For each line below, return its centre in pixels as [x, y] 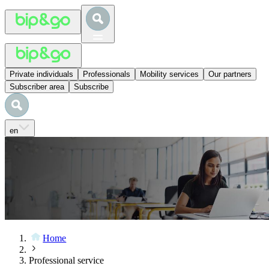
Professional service [66, 261]
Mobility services [169, 74]
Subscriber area [37, 87]
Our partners [230, 74]
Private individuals [41, 74]
